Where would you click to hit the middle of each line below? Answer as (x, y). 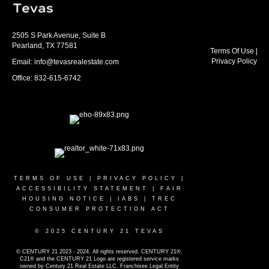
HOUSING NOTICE (64, 198)
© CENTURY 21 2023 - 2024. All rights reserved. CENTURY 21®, (100, 251)
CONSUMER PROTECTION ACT (99, 209)
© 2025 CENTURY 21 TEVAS (99, 231)
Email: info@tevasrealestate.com (65, 62)
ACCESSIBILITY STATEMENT (82, 188)
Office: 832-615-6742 (47, 78)
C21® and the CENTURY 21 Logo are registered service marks (100, 258)
